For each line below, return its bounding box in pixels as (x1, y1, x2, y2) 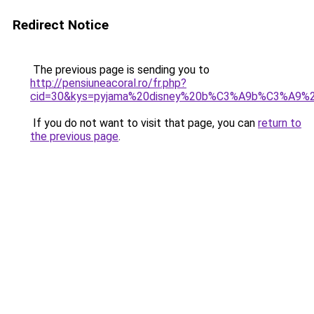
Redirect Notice (13, 17, 109, 33)
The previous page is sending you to (30, 63, 210, 76)
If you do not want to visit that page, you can (30, 116, 258, 130)
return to (258, 116, 301, 130)
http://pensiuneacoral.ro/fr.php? (30, 76, 186, 90)
